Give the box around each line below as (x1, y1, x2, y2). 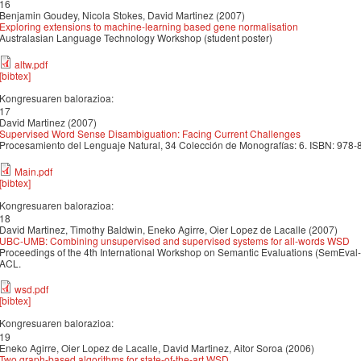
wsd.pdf (15, 282, 48, 297)
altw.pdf (15, 56, 48, 71)
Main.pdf (15, 164, 52, 178)
